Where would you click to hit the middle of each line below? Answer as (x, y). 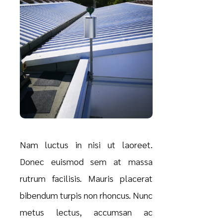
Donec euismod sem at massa (86, 162)
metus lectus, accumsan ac (86, 212)
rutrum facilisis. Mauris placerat (86, 178)
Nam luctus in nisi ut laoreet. (86, 145)
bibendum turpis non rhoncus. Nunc (86, 195)
